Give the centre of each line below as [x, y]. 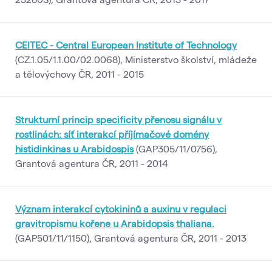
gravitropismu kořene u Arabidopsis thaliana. [115, 223]
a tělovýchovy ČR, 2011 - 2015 [80, 74]
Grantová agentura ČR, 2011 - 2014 [92, 163]
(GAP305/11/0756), [175, 148]
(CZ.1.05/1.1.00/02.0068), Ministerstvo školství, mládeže [136, 59]
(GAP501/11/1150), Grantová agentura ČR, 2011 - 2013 [131, 238]
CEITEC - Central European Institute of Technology [126, 45]
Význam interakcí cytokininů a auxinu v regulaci [121, 209]
